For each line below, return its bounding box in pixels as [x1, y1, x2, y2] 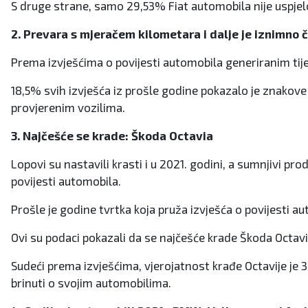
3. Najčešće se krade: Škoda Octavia [11, 129, 213, 143]
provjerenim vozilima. [11, 100, 125, 115]
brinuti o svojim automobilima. [11, 276, 171, 290]
